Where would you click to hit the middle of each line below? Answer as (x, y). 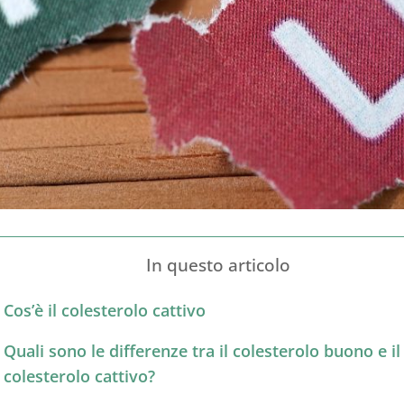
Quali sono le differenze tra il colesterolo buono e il (202, 350)
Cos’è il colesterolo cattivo (105, 310)
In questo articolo (218, 264)
